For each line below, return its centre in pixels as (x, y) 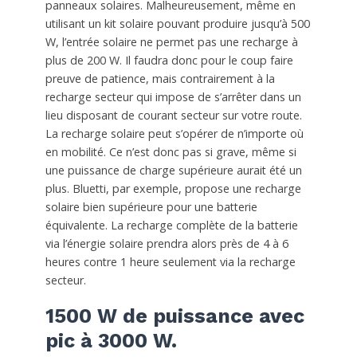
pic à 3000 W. (111, 340)
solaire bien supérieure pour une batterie (151, 206)
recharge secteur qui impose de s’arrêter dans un (173, 96)
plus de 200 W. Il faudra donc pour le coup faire (169, 60)
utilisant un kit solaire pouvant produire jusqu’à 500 (177, 23)
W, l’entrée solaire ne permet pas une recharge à (171, 41)
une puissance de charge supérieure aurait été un (173, 170)
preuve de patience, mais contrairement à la (160, 78)
